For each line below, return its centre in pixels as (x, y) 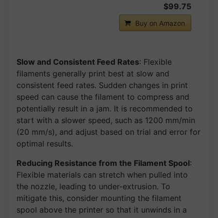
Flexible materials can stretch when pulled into (102, 174)
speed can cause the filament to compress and (103, 97)
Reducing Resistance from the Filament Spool (103, 163)
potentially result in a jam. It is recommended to (105, 108)
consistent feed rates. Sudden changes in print (102, 85)
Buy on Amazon (160, 23)
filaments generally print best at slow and (93, 73)
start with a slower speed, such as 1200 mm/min (106, 120)
